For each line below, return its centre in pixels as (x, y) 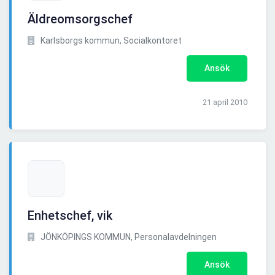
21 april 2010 (225, 103)
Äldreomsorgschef (80, 19)
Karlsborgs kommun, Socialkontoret (110, 41)
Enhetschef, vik (70, 216)
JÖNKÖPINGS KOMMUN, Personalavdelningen (128, 237)
